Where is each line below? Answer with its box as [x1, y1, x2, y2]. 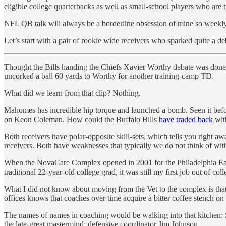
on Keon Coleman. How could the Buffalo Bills [4, 115, 159, 124]
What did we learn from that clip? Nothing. [4, 89, 145, 98]
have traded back [159, 115, 213, 124]
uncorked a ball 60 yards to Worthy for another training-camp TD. [4, 72, 214, 81]
